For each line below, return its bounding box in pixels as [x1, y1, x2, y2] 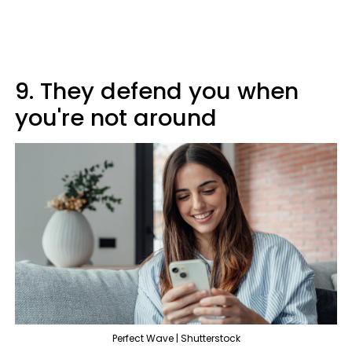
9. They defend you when [15, 75, 299, 107]
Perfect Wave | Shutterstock [112, 331, 240, 345]
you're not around [15, 102, 217, 134]
